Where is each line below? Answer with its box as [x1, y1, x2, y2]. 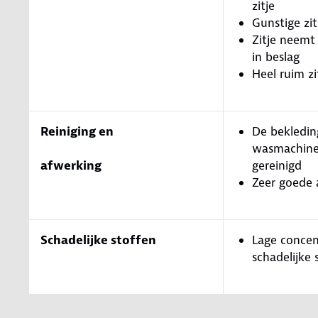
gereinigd [252, 157, 302, 173]
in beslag [252, 48, 300, 65]
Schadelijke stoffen [40, 231, 156, 248]
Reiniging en [40, 123, 114, 139]
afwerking [40, 157, 102, 173]
